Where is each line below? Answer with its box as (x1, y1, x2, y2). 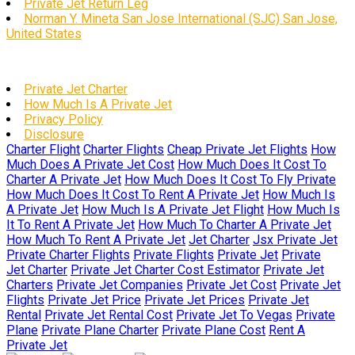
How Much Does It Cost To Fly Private (124, 171, 336, 187)
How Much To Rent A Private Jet (6, 231, 185, 247)
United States (6, 25, 82, 41)
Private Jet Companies (56, 277, 183, 292)
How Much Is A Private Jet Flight (82, 201, 264, 217)
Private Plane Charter (41, 322, 158, 338)
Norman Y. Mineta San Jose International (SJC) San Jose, (24, 10, 338, 26)
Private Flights (133, 246, 214, 262)
